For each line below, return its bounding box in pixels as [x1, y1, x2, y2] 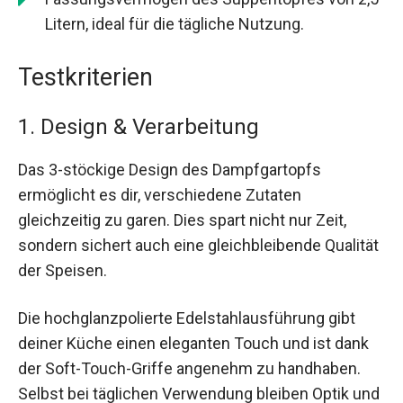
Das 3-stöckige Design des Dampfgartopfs [18, 159, 321, 179]
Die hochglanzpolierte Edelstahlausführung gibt [18, 308, 355, 327]
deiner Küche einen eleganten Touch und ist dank [18, 333, 369, 353]
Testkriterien [18, 62, 153, 92]
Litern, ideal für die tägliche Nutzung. [45, 13, 304, 33]
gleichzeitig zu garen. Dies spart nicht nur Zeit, [18, 210, 346, 229]
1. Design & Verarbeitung [18, 113, 259, 139]
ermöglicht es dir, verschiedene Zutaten [18, 184, 301, 204]
